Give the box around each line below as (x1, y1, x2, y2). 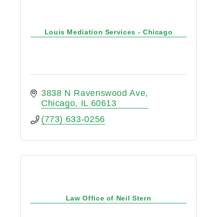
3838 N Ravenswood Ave (41, 88, 146, 98)
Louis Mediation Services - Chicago (44, 28, 173, 36)
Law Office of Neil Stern (65, 194, 152, 202)
